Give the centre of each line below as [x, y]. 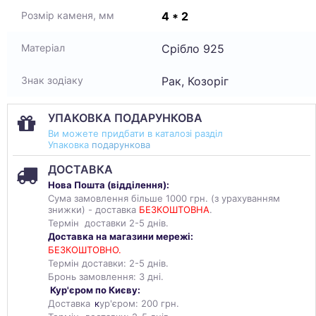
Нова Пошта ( [79, 185]
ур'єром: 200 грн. [139, 303]
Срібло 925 [193, 48]
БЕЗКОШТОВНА [174, 209]
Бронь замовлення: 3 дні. [106, 276]
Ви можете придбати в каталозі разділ [135, 133]
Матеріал [43, 48]
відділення [137, 185]
